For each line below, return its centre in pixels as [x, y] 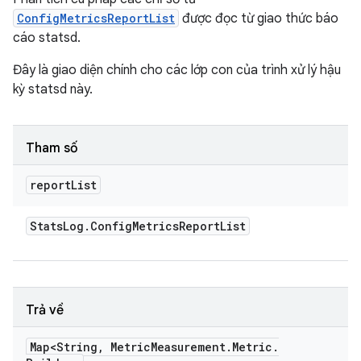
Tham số [52, 148]
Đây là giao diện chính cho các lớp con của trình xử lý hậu [177, 70]
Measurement [188, 347]
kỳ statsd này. [53, 89]
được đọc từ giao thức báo [259, 19]
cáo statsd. [47, 38]
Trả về [45, 310]
